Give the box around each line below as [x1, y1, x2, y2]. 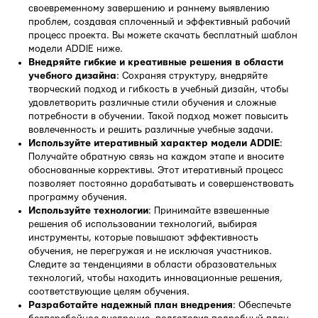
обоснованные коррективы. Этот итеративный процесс [28, 165, 283, 175]
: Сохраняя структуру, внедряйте [116, 70, 268, 81]
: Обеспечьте [233, 300, 291, 310]
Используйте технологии [28, 205, 148, 216]
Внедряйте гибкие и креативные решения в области [28, 57, 283, 67]
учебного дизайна [28, 70, 116, 81]
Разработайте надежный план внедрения [28, 300, 233, 310]
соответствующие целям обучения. [28, 286, 190, 297]
